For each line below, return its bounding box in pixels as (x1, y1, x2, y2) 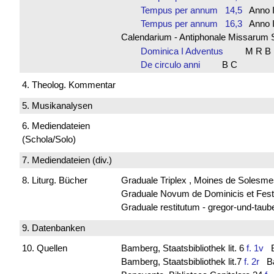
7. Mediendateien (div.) (22, 154, 112, 165)
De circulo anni (140, 59, 207, 70)
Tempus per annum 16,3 (140, 18, 242, 29)
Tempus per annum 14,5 (140, 5, 242, 16)
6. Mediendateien (22, 120, 90, 131)
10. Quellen (22, 243, 67, 254)
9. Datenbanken (22, 222, 85, 233)
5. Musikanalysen (22, 100, 92, 111)
